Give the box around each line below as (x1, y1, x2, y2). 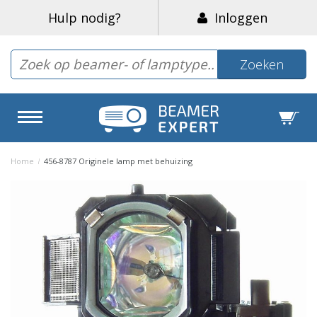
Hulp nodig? (47, 9, 121, 26)
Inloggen (207, 9, 267, 26)
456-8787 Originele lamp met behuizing (42, 155, 192, 166)
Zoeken (240, 56, 284, 73)
